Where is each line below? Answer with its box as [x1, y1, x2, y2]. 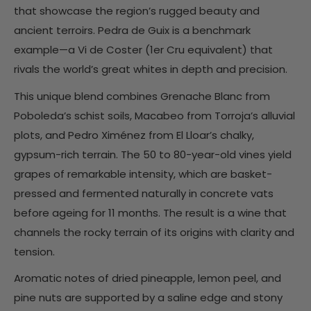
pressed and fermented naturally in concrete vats [14, 185, 274, 201]
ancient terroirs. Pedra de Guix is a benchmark [14, 23, 251, 38]
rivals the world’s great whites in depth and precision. [14, 62, 287, 77]
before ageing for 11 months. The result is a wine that [14, 205, 287, 220]
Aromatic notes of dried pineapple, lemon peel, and [14, 271, 281, 286]
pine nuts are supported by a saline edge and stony [14, 290, 283, 305]
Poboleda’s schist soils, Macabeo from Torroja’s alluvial [14, 108, 295, 123]
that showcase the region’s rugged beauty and [14, 3, 260, 19]
